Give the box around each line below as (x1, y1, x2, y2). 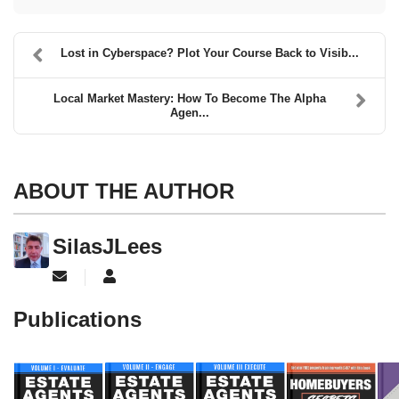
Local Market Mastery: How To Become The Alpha (53, 91, 326, 105)
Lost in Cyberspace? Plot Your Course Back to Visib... (61, 45, 359, 60)
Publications (13, 306, 142, 331)
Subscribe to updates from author (66, 267, 252, 281)
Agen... (169, 105, 209, 119)
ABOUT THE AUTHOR (13, 178, 234, 203)
